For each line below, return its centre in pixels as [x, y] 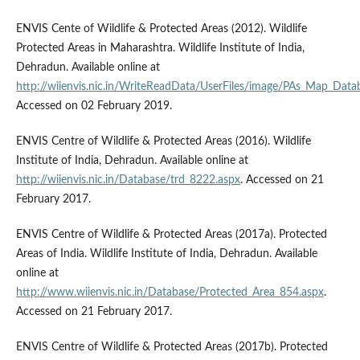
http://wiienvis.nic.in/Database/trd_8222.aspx [128, 180]
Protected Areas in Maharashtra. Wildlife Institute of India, [160, 49]
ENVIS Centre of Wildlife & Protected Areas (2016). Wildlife [163, 142]
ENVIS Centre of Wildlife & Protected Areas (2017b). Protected [172, 348]
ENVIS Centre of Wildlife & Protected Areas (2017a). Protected [171, 235]
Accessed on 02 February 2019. [94, 106]
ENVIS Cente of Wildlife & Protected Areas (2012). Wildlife [161, 29]
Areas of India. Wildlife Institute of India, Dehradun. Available [166, 254]
